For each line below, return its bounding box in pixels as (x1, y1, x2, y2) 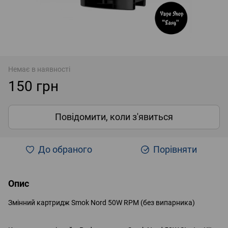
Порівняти (153, 144, 197, 155)
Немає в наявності (8, 65, 70, 73)
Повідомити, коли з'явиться (55, 111, 173, 122)
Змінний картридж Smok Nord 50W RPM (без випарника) (8, 198, 195, 207)
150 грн (8, 77, 59, 95)
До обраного (38, 144, 92, 155)
